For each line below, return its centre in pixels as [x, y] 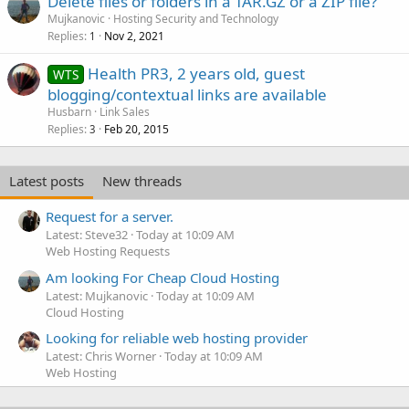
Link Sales [125, 112]
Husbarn [69, 112]
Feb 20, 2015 [136, 129]
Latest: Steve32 [87, 235]
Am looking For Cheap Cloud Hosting [163, 277]
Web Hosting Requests [108, 252]
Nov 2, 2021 [134, 36]
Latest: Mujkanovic [97, 295]
